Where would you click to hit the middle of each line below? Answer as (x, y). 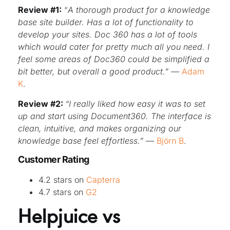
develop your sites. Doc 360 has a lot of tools (108, 35)
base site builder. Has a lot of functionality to (106, 22)
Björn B (170, 140)
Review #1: (40, 10)
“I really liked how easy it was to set (135, 103)
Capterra (103, 179)
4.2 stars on (62, 179)
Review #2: (42, 103)
